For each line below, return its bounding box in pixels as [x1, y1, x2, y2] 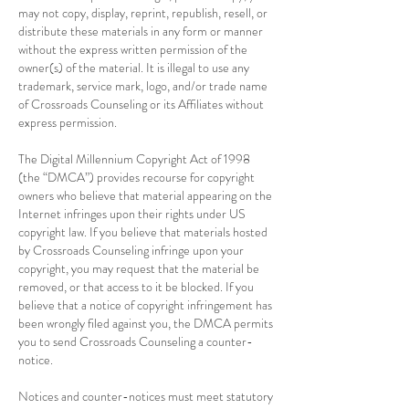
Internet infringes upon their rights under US [18, 204, 246, 223]
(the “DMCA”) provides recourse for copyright [18, 168, 255, 186]
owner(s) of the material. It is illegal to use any [18, 58, 249, 77]
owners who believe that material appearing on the [18, 186, 272, 204]
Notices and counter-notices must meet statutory [18, 387, 273, 405]
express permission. [18, 113, 117, 131]
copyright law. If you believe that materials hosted [18, 223, 267, 241]
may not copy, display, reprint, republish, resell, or [18, 4, 267, 22]
